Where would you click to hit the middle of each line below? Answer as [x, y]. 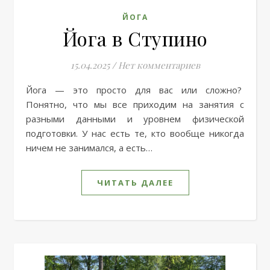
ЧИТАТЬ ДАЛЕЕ [135, 183]
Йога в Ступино [135, 38]
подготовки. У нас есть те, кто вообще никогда [135, 133]
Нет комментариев [159, 65]
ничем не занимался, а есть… [89, 148]
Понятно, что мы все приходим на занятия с [135, 104]
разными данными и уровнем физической [135, 119]
